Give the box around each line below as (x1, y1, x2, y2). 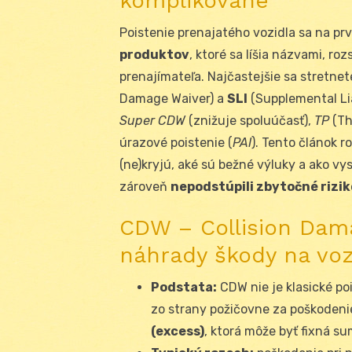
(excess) (151, 323, 204, 339)
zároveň (119, 178, 170, 194)
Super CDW (119, 112, 185, 128)
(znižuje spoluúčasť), (185, 112, 314, 128)
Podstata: (151, 279, 217, 295)
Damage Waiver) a (119, 90, 227, 106)
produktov (119, 46, 189, 62)
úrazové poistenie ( (119, 134, 233, 150)
